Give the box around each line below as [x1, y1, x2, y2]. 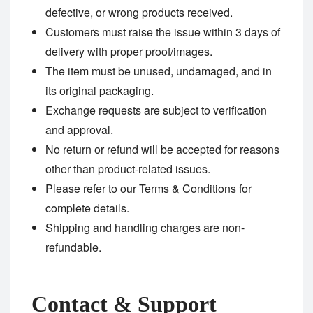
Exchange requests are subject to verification [45, 101, 267, 118]
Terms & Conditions [139, 180, 236, 196]
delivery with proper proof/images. [45, 43, 212, 59]
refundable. [45, 238, 101, 255]
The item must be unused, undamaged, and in [45, 62, 272, 79]
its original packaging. [45, 82, 154, 99]
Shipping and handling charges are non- [45, 219, 245, 235]
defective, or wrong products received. [45, 3, 233, 20]
